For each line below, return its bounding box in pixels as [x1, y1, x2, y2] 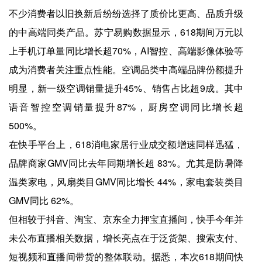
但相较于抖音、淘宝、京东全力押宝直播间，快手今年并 [9, 212, 244, 226]
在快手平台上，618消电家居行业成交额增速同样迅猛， [9, 137, 244, 151]
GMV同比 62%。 [9, 194, 79, 208]
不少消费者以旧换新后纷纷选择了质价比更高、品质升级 [9, 6, 244, 20]
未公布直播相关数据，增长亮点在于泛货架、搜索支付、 [9, 231, 244, 245]
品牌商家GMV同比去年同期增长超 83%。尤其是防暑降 [9, 156, 244, 170]
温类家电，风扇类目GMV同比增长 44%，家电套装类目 [9, 175, 244, 189]
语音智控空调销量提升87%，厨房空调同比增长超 [9, 100, 244, 114]
